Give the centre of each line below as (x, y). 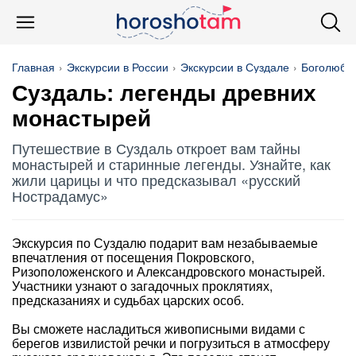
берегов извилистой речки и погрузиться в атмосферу (171, 343)
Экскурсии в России (118, 67)
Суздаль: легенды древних (164, 93)
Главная (33, 67)
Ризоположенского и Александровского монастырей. (168, 271)
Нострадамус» (60, 195)
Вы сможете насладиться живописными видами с (159, 329)
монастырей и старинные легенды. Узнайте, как (171, 164)
